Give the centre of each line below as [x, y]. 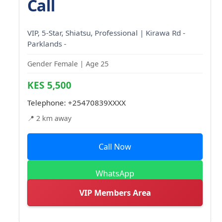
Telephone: [48, 102]
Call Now [115, 146]
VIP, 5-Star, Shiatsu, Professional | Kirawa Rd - [106, 32]
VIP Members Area [115, 193]
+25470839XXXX [97, 102]
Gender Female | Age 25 [68, 63]
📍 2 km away [49, 118]
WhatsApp [115, 173]
